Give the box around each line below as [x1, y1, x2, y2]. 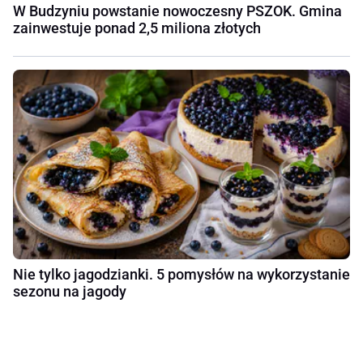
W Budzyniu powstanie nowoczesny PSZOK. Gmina [13, 2, 342, 19]
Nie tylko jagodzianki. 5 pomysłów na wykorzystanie [13, 265, 350, 283]
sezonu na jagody [13, 282, 126, 300]
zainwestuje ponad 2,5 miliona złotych [13, 19, 261, 36]
